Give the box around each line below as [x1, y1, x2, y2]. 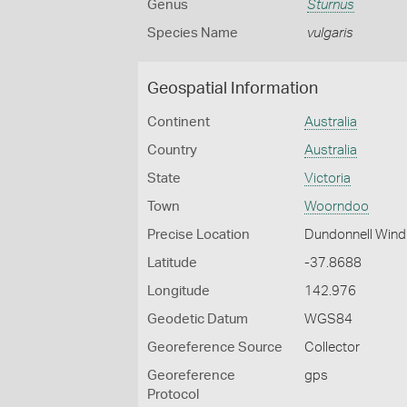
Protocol [147, 388, 199, 402]
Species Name [147, 26, 238, 40]
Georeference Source [147, 341, 283, 354]
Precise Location [147, 228, 250, 242]
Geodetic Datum [147, 313, 248, 326]
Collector [304, 341, 361, 354]
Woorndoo [304, 200, 370, 213]
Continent [147, 115, 210, 129]
